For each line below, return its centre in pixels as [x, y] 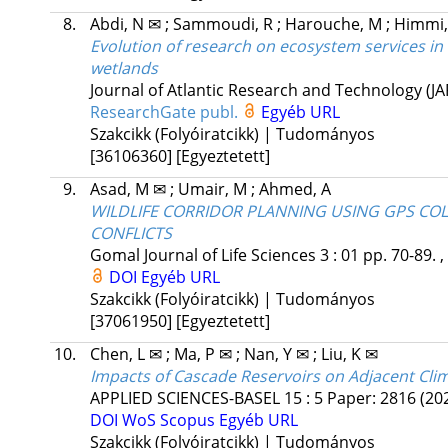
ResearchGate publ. [165, 112]
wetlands [123, 68]
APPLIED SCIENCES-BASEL [184, 398]
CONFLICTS [130, 233]
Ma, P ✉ [204, 354]
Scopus [189, 420]
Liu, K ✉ [349, 354]
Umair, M [214, 189]
